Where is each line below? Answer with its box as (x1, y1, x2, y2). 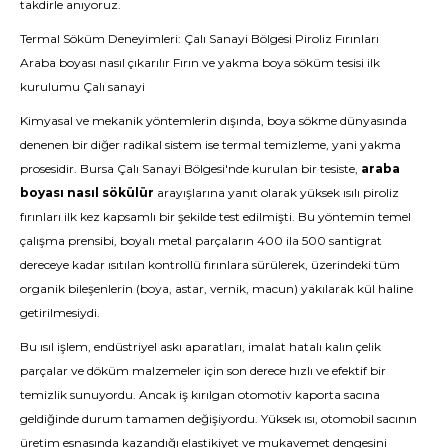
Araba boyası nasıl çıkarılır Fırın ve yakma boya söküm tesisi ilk (20, 55, 380, 70)
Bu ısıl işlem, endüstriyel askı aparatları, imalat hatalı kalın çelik (20, 339, 381, 354)
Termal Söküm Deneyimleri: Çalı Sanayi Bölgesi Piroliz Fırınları (20, 31, 379, 46)
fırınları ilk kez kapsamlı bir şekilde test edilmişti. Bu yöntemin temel (20, 209, 411, 224)
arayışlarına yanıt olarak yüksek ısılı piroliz (154, 185, 399, 200)
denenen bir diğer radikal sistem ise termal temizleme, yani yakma (20, 137, 401, 152)
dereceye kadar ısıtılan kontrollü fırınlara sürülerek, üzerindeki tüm (20, 257, 400, 272)
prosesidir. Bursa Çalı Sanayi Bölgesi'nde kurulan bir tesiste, (20, 161, 361, 176)
